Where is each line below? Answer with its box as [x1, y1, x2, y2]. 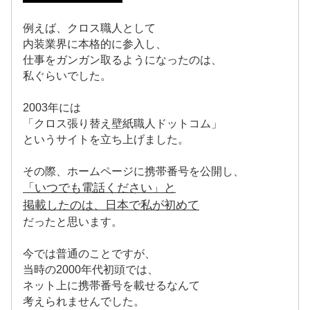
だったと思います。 [23, 215, 122, 228]
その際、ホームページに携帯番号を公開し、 [23, 165, 244, 177]
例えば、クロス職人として [23, 21, 156, 34]
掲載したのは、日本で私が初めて [23, 198, 199, 212]
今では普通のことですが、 [23, 247, 156, 259]
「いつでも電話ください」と [23, 181, 176, 194]
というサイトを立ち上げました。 [23, 133, 189, 145]
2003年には [23, 101, 81, 113]
